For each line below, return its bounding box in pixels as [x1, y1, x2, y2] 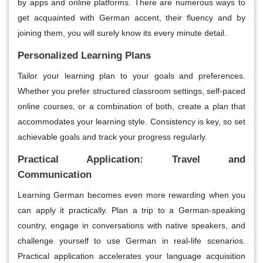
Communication [18, 168, 92, 180]
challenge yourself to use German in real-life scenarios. [18, 235, 245, 245]
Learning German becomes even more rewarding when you [18, 190, 245, 200]
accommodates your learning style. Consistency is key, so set [18, 116, 245, 126]
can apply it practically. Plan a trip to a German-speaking [18, 205, 245, 215]
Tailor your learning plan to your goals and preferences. [18, 70, 245, 80]
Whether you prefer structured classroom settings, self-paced [18, 86, 245, 96]
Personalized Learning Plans [18, 49, 151, 61]
